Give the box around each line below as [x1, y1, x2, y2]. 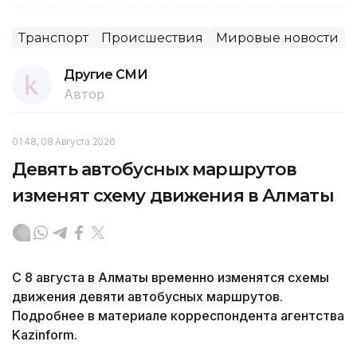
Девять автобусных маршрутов [12, 158, 297, 180]
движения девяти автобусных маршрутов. [12, 288, 283, 304]
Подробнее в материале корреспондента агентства [12, 307, 344, 324]
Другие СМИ [64, 66, 148, 82]
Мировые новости [216, 29, 339, 45]
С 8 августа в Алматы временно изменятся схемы [12, 269, 329, 285]
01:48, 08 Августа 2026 [12, 135, 116, 147]
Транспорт [18, 29, 88, 45]
